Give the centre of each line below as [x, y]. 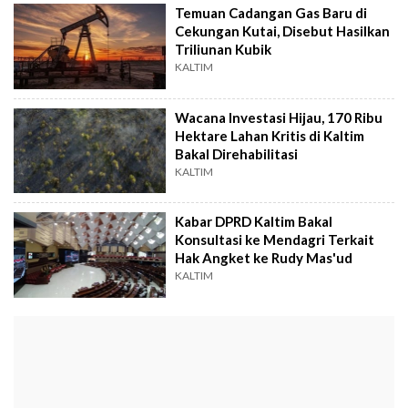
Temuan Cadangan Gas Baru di [271, 13]
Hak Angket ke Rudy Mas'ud [264, 258]
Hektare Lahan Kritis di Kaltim [270, 135]
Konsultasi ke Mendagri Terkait [275, 240]
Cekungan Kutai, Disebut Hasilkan [283, 31]
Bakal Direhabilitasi [237, 153]
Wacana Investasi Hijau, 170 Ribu [279, 117]
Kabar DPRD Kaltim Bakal [254, 222]
